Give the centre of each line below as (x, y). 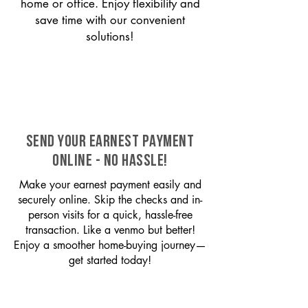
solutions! (110, 36)
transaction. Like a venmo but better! (110, 230)
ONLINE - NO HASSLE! (110, 162)
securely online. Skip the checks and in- (110, 200)
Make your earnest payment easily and (110, 185)
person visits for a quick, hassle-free (110, 215)
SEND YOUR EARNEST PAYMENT (110, 142)
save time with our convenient (110, 20)
